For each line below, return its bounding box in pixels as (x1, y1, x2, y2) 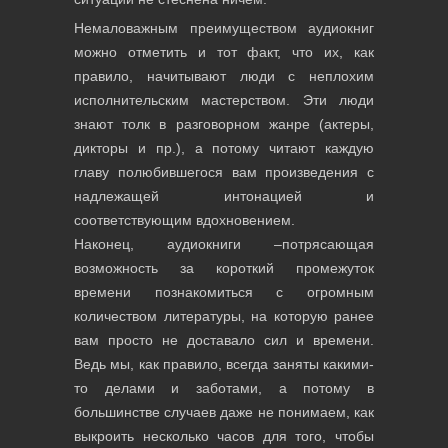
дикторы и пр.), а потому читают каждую (74, 140, 374, 156)
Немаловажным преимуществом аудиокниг (74, 20, 374, 36)
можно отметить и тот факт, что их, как (74, 44, 374, 60)
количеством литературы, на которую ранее (74, 308, 374, 324)
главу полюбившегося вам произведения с (74, 164, 374, 180)
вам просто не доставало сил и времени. (74, 332, 374, 348)
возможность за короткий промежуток (74, 260, 374, 276)
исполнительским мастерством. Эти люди (74, 92, 374, 108)
